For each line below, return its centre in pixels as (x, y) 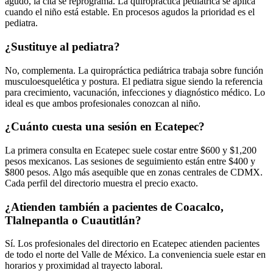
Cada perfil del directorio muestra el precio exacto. (101, 183)
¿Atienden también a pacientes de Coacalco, (114, 207)
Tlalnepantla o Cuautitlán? (73, 220)
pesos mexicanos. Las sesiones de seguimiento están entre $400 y (130, 161)
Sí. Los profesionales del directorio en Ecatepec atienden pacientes (132, 244)
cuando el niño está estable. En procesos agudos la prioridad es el (130, 12)
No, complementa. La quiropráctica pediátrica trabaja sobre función (134, 70)
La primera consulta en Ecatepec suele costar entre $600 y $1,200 (131, 151)
